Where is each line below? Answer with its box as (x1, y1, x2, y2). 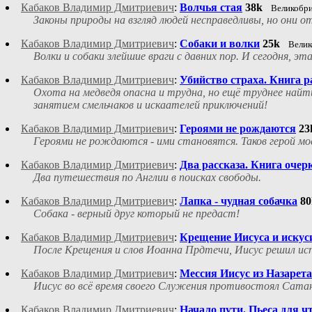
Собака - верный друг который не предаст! (33, 208, 240, 220)
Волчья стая (180, 1, 242, 14)
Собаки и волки (180, 38, 260, 50)
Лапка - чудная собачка (180, 195, 297, 208)
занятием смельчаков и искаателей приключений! (33, 99, 267, 111)
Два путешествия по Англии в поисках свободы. (33, 171, 261, 184)
